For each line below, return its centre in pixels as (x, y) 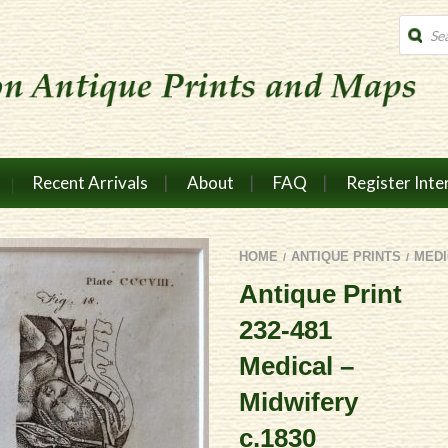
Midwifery (298, 401)
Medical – (296, 365)
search (419, 37)
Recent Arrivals (89, 182)
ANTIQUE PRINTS (346, 256)
